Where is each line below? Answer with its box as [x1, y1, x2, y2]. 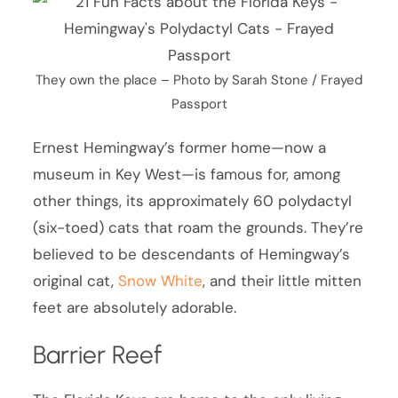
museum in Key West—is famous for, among [33, 163, 341, 184]
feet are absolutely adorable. [33, 297, 237, 317]
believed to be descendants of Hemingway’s [33, 243, 351, 264]
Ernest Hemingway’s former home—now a [33, 137, 327, 157]
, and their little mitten [203, 270, 362, 291]
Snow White [118, 270, 203, 291]
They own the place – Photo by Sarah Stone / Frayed [36, 70, 362, 89]
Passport [171, 94, 227, 113]
